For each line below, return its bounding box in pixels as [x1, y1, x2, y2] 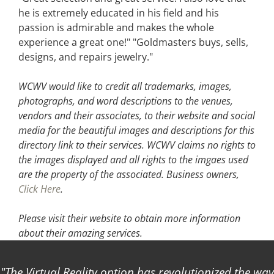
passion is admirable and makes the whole [18, 20, 214, 34]
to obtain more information [124, 211, 240, 225]
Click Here [18, 182, 61, 196]
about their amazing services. [18, 226, 143, 240]
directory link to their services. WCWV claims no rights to [18, 138, 256, 152]
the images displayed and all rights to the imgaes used [18, 152, 248, 166]
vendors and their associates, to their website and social [18, 108, 255, 122]
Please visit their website [18, 211, 124, 225]
